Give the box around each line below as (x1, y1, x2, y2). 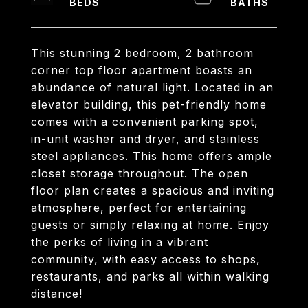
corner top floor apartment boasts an (31, 63, 252, 77)
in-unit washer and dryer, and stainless (31, 132, 260, 146)
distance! (31, 287, 82, 300)
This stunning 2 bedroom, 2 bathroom (31, 46, 254, 60)
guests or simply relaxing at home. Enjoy (31, 218, 269, 232)
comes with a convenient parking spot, (31, 115, 258, 129)
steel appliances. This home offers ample (31, 149, 272, 163)
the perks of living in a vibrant (31, 235, 208, 249)
